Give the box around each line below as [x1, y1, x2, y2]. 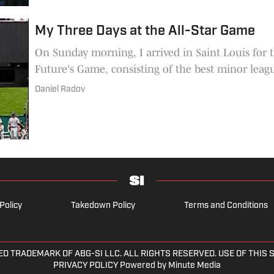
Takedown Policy [70, 201, 135, 211]
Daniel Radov [35, 84, 86, 94]
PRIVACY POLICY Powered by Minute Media [53, 261, 221, 271]
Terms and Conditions [183, 201, 268, 211]
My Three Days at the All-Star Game [35, 24, 256, 39]
